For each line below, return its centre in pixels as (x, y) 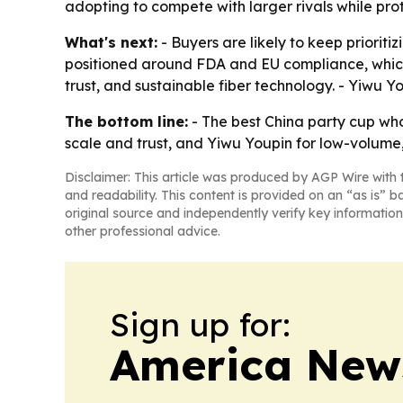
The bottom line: (126, 121)
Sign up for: (200, 324)
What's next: (111, 42)
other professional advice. (143, 231)
